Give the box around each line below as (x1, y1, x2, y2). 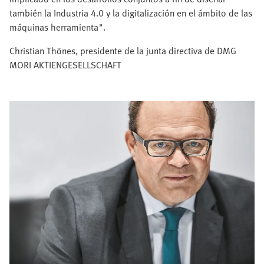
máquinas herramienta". (9, 20, 105, 34)
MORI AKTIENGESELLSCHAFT (9, 58, 121, 72)
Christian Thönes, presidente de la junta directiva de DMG (9, 44, 236, 58)
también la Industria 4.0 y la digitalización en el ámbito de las (9, 6, 252, 20)
